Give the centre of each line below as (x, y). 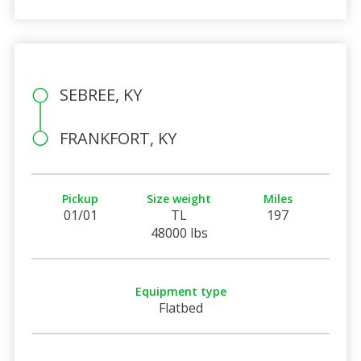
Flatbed (180, 307)
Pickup (81, 198)
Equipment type (180, 291)
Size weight (179, 198)
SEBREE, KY (100, 94)
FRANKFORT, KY (118, 138)
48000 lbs (179, 232)
